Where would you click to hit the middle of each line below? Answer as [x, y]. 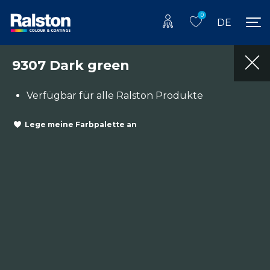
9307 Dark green [71, 65]
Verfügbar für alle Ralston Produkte [115, 95]
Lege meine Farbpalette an [81, 125]
